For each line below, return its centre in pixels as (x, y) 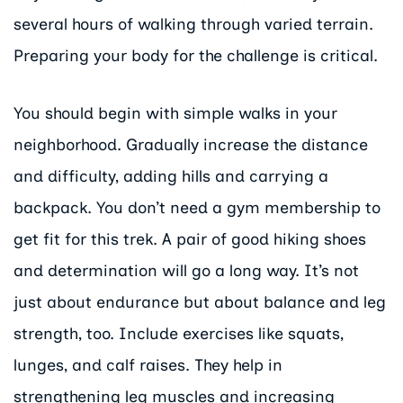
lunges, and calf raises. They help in (148, 366)
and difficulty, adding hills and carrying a (171, 177)
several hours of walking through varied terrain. (193, 24)
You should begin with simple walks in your (175, 114)
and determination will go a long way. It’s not (186, 271)
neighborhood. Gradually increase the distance (191, 145)
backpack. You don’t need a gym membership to (197, 208)
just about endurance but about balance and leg (200, 303)
